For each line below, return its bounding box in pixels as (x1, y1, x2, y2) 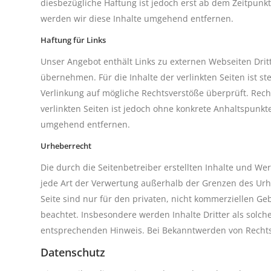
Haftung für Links (41, 34, 106, 45)
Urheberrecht (41, 140, 91, 151)
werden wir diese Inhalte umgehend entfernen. (41, 13, 233, 24)
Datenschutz (41, 245, 105, 260)
